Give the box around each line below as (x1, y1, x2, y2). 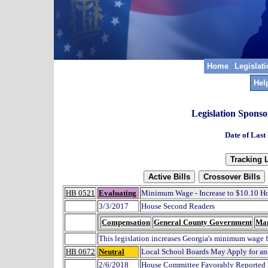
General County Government (154, 218, 252, 227)
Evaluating (99, 188, 136, 198)
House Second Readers (141, 202, 215, 211)
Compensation (102, 218, 150, 227)
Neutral (99, 247, 124, 257)
